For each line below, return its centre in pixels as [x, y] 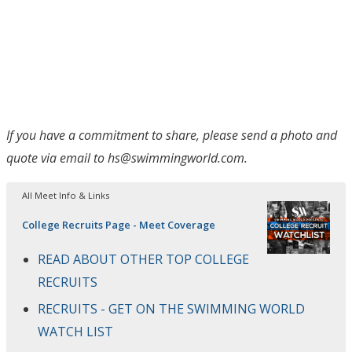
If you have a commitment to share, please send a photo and [172, 135]
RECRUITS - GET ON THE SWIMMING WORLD [171, 308]
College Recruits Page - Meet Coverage [119, 224]
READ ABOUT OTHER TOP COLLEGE [143, 259]
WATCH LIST [75, 331]
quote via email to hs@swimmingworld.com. [127, 158]
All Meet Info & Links [66, 195]
